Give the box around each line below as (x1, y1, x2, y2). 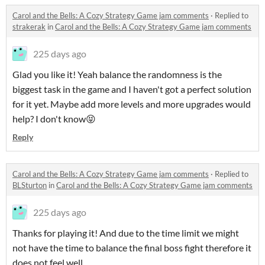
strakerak (12, 21, 46, 31)
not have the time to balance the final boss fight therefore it (12, 241, 251, 253)
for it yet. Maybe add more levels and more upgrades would (12, 98, 251, 109)
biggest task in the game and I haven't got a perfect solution (12, 83, 251, 95)
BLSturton (12, 180, 47, 190)
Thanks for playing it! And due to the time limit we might (12, 227, 239, 238)
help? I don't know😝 (12, 112, 96, 124)
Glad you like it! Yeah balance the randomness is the (12, 68, 222, 80)
